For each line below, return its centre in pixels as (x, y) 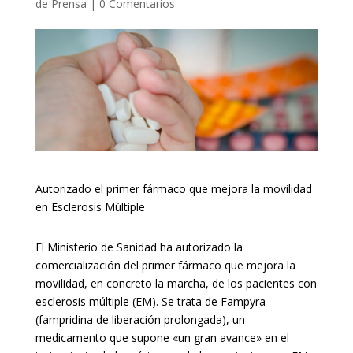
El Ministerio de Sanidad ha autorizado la (139, 247)
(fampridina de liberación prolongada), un (140, 320)
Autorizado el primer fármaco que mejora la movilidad (173, 189)
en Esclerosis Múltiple (90, 207)
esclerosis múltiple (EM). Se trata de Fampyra (150, 302)
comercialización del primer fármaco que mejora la (165, 266)
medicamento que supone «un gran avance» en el (162, 338)
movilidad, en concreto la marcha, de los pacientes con (176, 284)
